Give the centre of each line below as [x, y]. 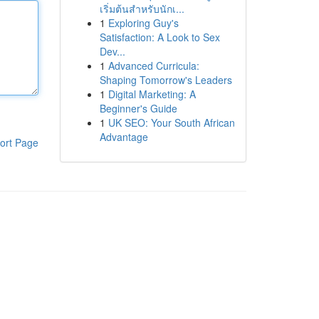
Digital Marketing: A [152, 94]
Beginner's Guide [138, 108]
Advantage [124, 137]
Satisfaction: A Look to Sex [159, 37]
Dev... [112, 51]
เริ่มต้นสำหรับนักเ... [142, 9]
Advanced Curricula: [153, 66]
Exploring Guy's [143, 23]
